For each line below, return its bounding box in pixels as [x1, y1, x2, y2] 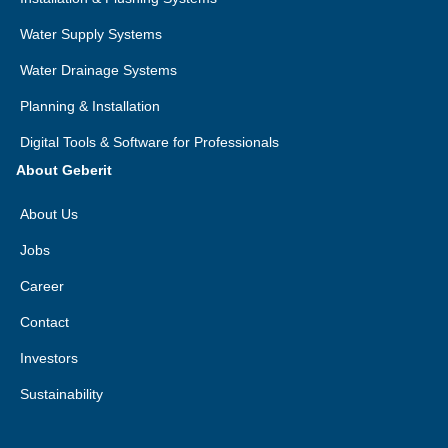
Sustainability [20, 386, 103, 402]
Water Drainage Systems [20, 62, 177, 78]
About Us [20, 206, 78, 222]
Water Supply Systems [20, 26, 162, 42]
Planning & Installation [20, 98, 160, 114]
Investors [20, 350, 78, 366]
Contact [20, 314, 69, 330]
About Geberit [16, 162, 112, 178]
